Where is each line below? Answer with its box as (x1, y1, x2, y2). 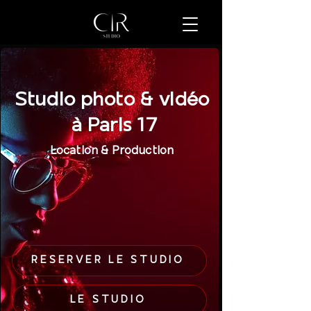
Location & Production (49, 145, 174, 157)
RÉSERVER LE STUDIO (31, 255, 185, 266)
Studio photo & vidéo (14, 90, 210, 110)
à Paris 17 (66, 116, 158, 136)
